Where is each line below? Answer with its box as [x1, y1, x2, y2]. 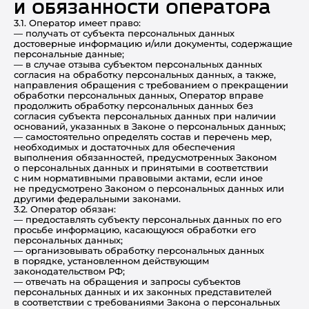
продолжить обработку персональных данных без [14, 100, 253, 111]
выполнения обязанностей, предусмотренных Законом [14, 152, 277, 163]
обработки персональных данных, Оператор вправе [14, 90, 263, 101]
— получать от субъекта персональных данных [14, 28, 235, 39]
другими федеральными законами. [14, 193, 181, 204]
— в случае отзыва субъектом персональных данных [14, 59, 262, 70]
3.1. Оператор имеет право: [14, 17, 141, 28]
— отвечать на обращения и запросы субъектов [14, 276, 241, 287]
